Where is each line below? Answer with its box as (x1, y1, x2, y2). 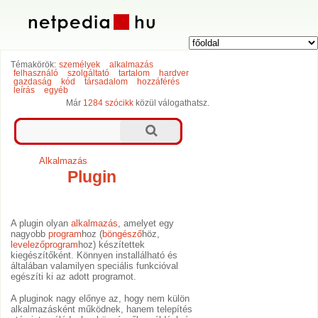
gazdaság (13, 77, 52, 87)
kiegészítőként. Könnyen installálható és (11, 250, 178, 261)
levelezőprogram (11, 239, 79, 251)
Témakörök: (11, 60, 57, 70)
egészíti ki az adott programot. (11, 271, 137, 283)
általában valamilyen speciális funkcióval (11, 261, 179, 272)
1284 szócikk (83, 99, 134, 108)
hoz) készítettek (78, 239, 146, 251)
